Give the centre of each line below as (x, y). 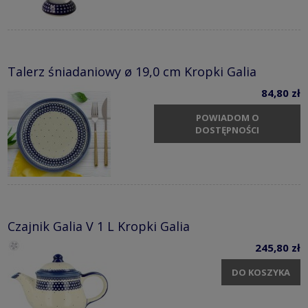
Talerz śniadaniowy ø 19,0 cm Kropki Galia (132, 72)
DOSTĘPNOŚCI (227, 130)
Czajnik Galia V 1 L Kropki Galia (99, 227)
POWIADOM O (227, 117)
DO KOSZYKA (261, 272)
